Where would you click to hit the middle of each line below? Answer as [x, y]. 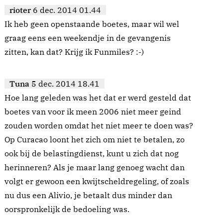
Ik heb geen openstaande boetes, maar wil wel [92, 24]
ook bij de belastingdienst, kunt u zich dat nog [92, 154]
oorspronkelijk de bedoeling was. [67, 209]
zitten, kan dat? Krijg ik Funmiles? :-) [74, 52]
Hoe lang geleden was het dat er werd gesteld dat [98, 98]
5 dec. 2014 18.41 [65, 84]
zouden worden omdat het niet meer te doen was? [99, 126]
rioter [20, 10]
